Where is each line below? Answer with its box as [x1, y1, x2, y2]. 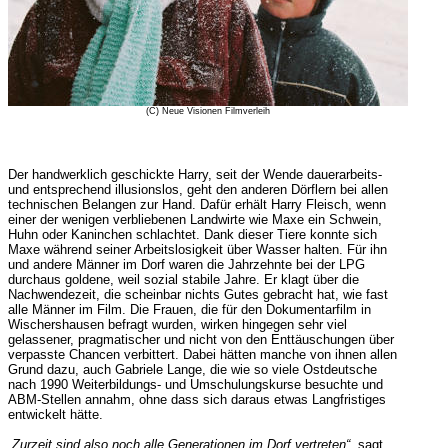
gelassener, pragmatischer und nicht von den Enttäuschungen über [7, 332, 394, 347]
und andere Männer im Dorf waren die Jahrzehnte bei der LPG [7, 257, 365, 272]
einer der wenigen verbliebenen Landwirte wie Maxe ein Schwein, [7, 212, 382, 227]
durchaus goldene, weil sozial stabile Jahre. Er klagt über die [7, 272, 359, 287]
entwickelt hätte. [7, 407, 103, 422]
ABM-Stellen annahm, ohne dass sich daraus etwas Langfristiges [7, 392, 386, 407]
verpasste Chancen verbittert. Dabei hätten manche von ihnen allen [7, 347, 397, 362]
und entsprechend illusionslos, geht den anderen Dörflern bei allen [7, 182, 388, 197]
